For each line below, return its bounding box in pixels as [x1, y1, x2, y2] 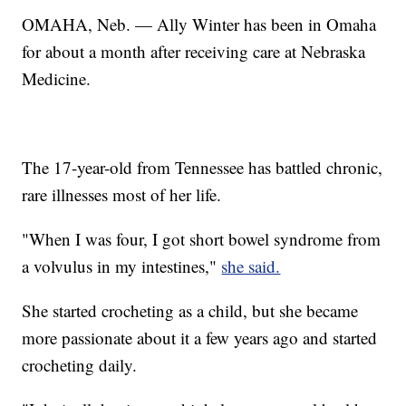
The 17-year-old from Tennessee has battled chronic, [22, 156, 383, 179]
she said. [221, 255, 281, 278]
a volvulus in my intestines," [22, 255, 222, 278]
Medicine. [22, 67, 92, 91]
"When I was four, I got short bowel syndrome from [22, 227, 382, 251]
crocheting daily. [22, 353, 138, 377]
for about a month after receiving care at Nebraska [22, 40, 366, 63]
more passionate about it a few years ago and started [22, 326, 378, 350]
